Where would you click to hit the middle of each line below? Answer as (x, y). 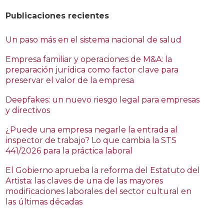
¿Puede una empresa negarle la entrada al (92, 130)
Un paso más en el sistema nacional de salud (94, 40)
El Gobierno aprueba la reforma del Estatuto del (103, 170)
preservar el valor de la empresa (70, 80)
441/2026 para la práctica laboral (69, 151)
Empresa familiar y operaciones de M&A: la (89, 59)
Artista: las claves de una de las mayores (84, 181)
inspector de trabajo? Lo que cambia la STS (91, 140)
